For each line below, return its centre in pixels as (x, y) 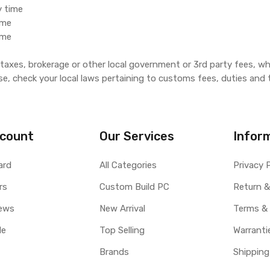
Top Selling (122, 230)
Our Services (137, 136)
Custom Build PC (134, 187)
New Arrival (122, 209)
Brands (114, 252)
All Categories (128, 165)
